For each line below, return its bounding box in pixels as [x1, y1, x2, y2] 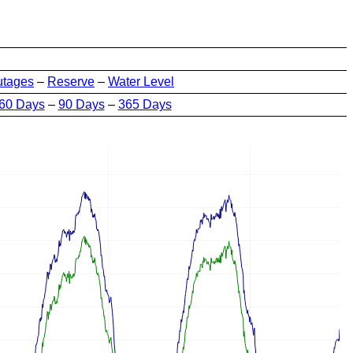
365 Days [117, 98, 172, 111]
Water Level [108, 75, 174, 88]
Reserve [47, 75, 95, 88]
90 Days [58, 98, 105, 111]
